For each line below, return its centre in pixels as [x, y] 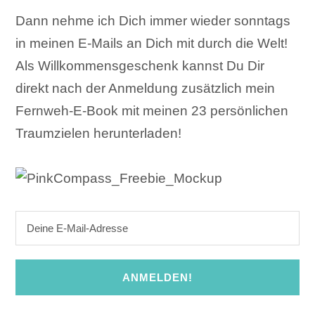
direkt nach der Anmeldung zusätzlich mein [146, 88]
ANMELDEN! [157, 277]
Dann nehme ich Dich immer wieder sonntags [153, 20]
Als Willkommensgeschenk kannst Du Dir [140, 65]
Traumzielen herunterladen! [99, 133]
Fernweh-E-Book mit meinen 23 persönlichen [152, 110]
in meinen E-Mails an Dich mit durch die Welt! [152, 43]
